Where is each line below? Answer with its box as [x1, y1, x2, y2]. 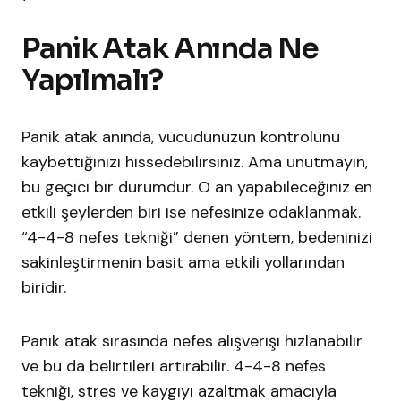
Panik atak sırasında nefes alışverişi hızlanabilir [21, 330, 363, 353]
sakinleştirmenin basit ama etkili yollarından [21, 252, 345, 274]
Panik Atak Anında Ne [21, 30, 319, 67]
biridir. [21, 277, 66, 299]
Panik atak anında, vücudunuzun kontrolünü [21, 126, 340, 149]
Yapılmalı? [21, 62, 164, 98]
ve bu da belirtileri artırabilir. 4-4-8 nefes [21, 355, 326, 378]
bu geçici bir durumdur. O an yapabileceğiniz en [21, 176, 372, 199]
